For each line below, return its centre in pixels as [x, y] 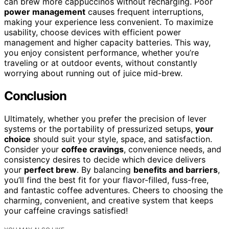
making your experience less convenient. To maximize [109, 22]
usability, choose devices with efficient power [93, 32]
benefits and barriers [176, 169]
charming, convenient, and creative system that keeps [109, 200]
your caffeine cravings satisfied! [66, 210]
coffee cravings [93, 149]
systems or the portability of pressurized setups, [100, 129]
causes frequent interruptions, [144, 12]
